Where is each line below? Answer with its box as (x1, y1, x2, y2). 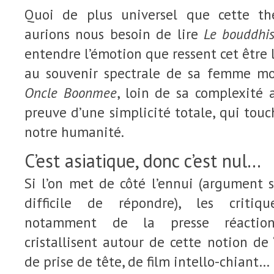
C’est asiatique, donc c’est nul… (24, 149, 261, 172)
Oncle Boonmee (24, 84, 117, 102)
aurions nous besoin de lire (24, 25, 204, 43)
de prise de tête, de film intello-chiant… (24, 253, 270, 270)
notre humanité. (24, 123, 124, 141)
